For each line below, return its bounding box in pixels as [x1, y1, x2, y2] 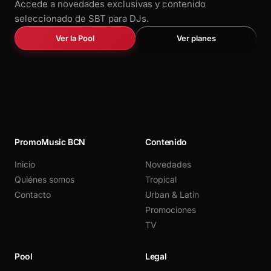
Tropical [145, 174, 177, 184]
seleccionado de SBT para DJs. [15, 12, 149, 24]
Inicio [15, 158, 35, 169]
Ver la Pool [56, 33, 94, 43]
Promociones [145, 204, 196, 215]
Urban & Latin [145, 189, 199, 200]
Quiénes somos [15, 174, 74, 184]
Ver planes [176, 33, 216, 43]
